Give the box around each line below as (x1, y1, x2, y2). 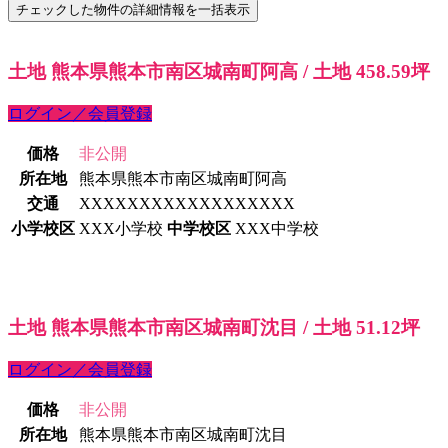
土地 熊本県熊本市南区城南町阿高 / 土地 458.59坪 (8, 61, 430, 83)
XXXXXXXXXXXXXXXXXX (79, 194, 295, 212)
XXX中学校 (235, 219, 319, 237)
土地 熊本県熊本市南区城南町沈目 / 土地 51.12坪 (8, 317, 420, 339)
